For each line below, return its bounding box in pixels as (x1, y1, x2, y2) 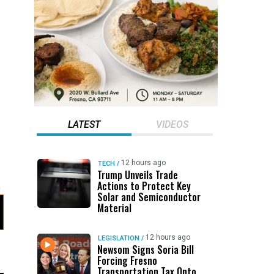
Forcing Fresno (97, 253, 157, 268)
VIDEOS (155, 119, 188, 130)
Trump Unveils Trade (97, 168, 178, 182)
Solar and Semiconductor (97, 190, 201, 204)
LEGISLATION (97, 234, 139, 242)
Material (97, 201, 131, 215)
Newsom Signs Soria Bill (97, 242, 194, 257)
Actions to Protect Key (97, 179, 191, 193)
